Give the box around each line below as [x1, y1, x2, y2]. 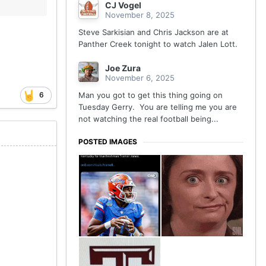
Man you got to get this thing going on [78, 90, 223, 100]
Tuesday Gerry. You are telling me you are [78, 102, 237, 112]
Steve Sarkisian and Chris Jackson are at [78, 27, 229, 37]
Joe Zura [105, 63, 141, 74]
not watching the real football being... [78, 114, 218, 124]
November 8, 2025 [105, 10, 175, 20]
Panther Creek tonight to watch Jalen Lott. [78, 39, 240, 49]
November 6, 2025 [105, 73, 175, 83]
